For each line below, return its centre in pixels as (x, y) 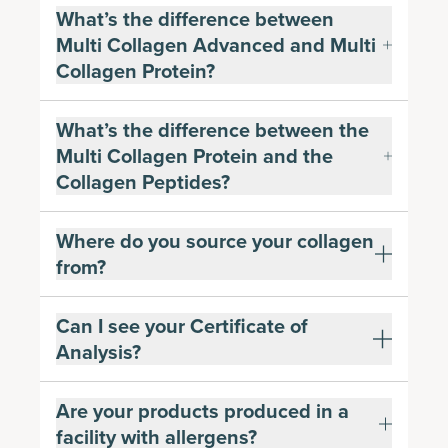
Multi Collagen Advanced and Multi (216, 44)
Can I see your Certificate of (182, 325)
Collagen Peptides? (143, 181)
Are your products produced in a (202, 410)
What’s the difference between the (212, 129)
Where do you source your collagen (215, 240)
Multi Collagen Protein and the (194, 155)
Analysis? (98, 351)
